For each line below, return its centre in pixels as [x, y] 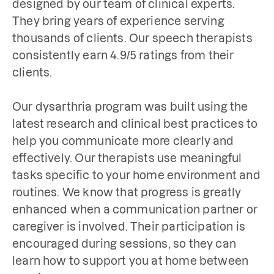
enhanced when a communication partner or [135, 209]
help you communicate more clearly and [123, 141]
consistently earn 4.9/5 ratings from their [123, 55]
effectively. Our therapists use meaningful [127, 158]
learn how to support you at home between [131, 261]
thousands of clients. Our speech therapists [132, 38]
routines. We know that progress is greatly [127, 192]
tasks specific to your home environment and [136, 175]
